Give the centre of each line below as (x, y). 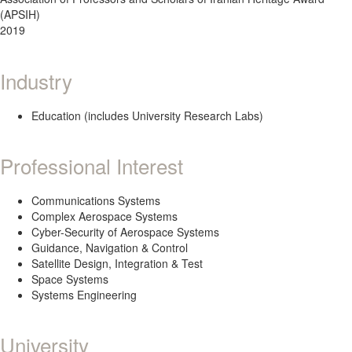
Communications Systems (96, 200)
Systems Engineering (84, 295)
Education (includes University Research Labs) (147, 115)
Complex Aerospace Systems (104, 216)
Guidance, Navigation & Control (110, 247)
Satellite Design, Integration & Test (117, 263)
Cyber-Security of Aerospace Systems (125, 232)
